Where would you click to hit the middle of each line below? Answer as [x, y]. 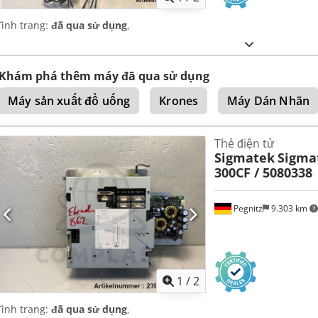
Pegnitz [247, 208]
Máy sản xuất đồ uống [69, 100]
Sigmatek [244, 157]
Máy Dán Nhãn [269, 100]
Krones [179, 100]
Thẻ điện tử [244, 143]
